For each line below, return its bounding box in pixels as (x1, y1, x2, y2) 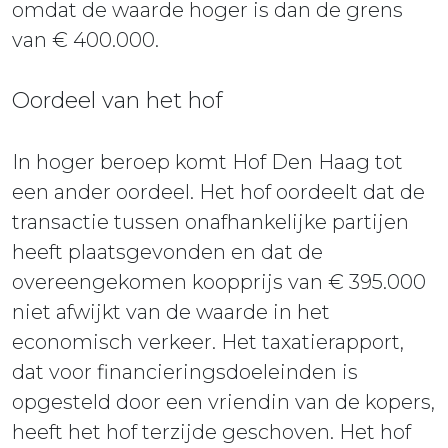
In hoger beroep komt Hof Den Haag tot (12, 150, 403, 175)
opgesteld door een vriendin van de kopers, (12, 390, 435, 415)
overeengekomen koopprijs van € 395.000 (12, 270, 426, 295)
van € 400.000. (12, 28, 159, 53)
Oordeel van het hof (12, 87, 223, 115)
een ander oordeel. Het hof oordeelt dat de (12, 180, 425, 205)
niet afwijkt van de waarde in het (12, 300, 330, 325)
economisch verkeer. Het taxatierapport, (12, 330, 404, 355)
